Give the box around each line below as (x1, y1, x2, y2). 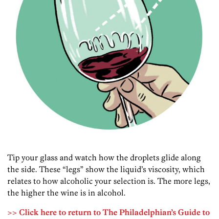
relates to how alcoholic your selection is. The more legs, (7, 176, 210, 186)
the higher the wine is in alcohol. (7, 188, 126, 197)
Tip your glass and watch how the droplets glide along (7, 153, 201, 162)
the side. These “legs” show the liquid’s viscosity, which (7, 164, 205, 174)
